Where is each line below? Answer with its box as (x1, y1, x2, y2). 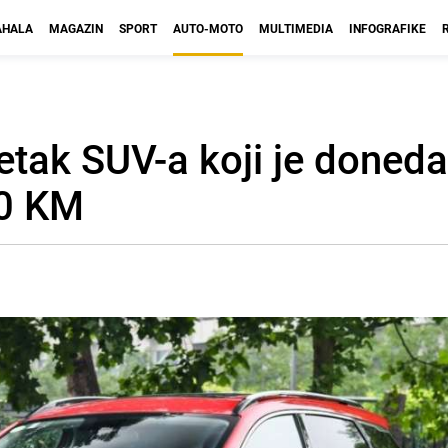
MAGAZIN (49, 20, 103, 36)
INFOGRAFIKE (349, 20, 426, 36)
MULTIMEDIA (259, 20, 333, 36)
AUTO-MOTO (173, 20, 243, 36)
